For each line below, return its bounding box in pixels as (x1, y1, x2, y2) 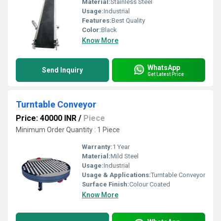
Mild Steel (110, 152, 139, 160)
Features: (82, 17, 111, 24)
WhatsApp (147, 63, 180, 72)
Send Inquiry (42, 66, 83, 74)
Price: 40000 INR (16, 113, 76, 123)
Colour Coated (129, 181, 170, 188)
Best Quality (111, 17, 145, 24)
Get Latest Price (147, 71, 184, 77)
